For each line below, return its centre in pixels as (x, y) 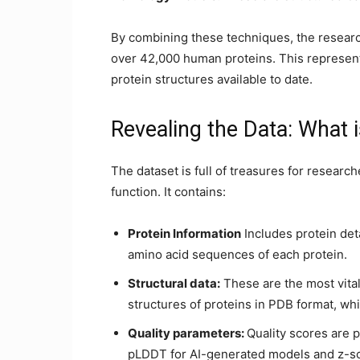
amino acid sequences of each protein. (237, 254)
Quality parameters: (187, 333)
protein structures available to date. (212, 79)
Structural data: (174, 283)
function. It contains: (168, 192)
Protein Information (184, 233)
